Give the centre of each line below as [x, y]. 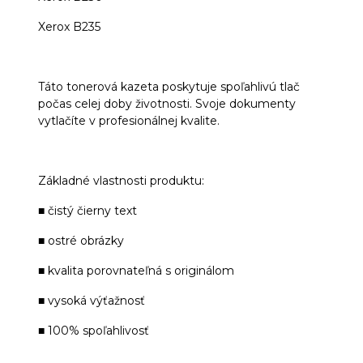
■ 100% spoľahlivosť [95, 330]
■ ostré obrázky [81, 240]
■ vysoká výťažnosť [93, 300]
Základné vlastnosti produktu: [121, 180]
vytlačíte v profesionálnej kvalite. [129, 120]
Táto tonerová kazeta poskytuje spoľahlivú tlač [169, 86]
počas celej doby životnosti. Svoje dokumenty [167, 103]
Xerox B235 [69, 26]
